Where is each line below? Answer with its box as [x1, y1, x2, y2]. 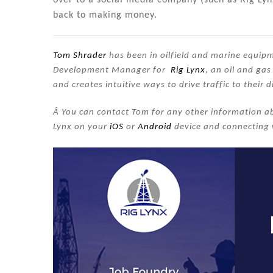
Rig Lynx [171, 66, 205, 76]
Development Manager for [53, 66, 171, 76]
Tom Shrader [53, 51, 107, 61]
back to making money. [53, 10, 160, 20]
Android [138, 122, 172, 132]
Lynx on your [53, 122, 110, 132]
